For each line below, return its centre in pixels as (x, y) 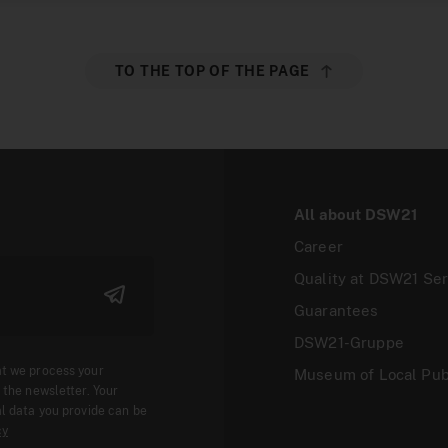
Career (318, 246)
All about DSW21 (356, 214)
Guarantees (336, 310)
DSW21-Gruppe (349, 342)
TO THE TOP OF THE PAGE (212, 71)
